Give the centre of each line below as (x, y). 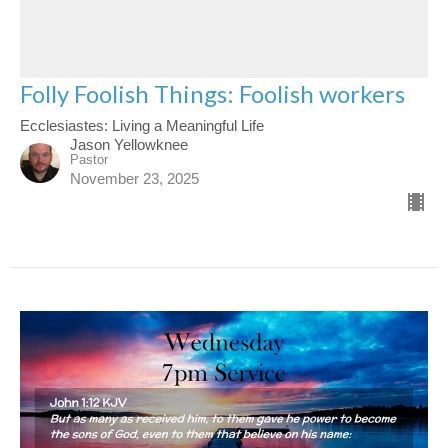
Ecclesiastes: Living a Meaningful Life (142, 125)
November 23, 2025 (134, 178)
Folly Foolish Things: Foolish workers (212, 93)
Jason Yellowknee (129, 144)
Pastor (89, 159)
